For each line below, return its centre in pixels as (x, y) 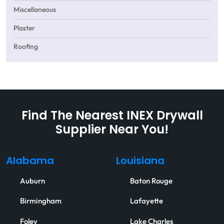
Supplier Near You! (112, 131)
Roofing (26, 47)
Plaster (24, 28)
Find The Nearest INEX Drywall (112, 117)
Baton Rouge (151, 181)
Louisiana (140, 162)
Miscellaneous (35, 10)
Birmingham (41, 201)
